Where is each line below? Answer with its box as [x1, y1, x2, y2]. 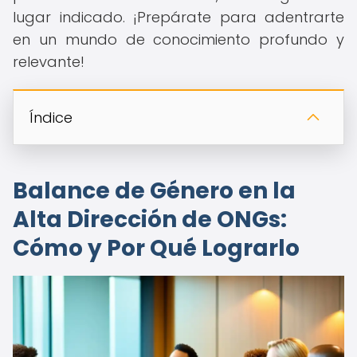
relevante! [13, 52, 84, 72]
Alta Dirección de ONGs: [13, 204, 287, 235]
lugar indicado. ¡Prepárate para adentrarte [13, 7, 344, 27]
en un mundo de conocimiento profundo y [13, 29, 344, 49]
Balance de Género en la [13, 175, 296, 206]
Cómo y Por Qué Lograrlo [13, 233, 300, 264]
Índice [29, 108, 73, 127]
